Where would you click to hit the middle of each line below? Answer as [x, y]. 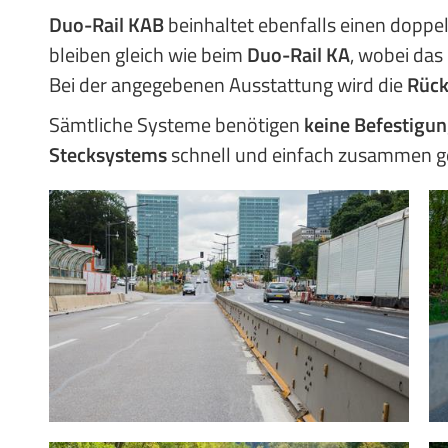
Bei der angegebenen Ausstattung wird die [228, 84]
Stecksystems [108, 154]
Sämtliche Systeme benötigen [176, 124]
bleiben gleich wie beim [148, 54]
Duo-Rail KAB [106, 24]
